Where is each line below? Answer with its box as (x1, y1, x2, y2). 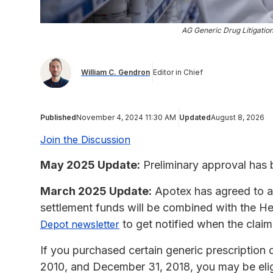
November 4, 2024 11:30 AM (76, 112, 176, 122)
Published (40, 112, 76, 122)
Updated (179, 112, 211, 122)
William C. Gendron (81, 68, 150, 77)
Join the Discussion (40, 133, 130, 146)
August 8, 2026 (211, 112, 264, 122)
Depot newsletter (40, 218, 119, 230)
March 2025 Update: (40, 184, 152, 197)
